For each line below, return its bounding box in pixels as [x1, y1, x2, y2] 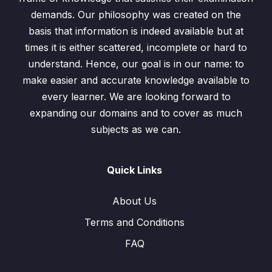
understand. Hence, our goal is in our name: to [28, 58, 244, 70]
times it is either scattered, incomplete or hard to [25, 41, 247, 53]
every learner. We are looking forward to [41, 90, 231, 103]
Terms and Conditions [84, 216, 185, 228]
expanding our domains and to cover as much [30, 107, 242, 119]
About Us [112, 195, 157, 207]
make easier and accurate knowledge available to [22, 74, 250, 86]
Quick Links [107, 164, 162, 176]
